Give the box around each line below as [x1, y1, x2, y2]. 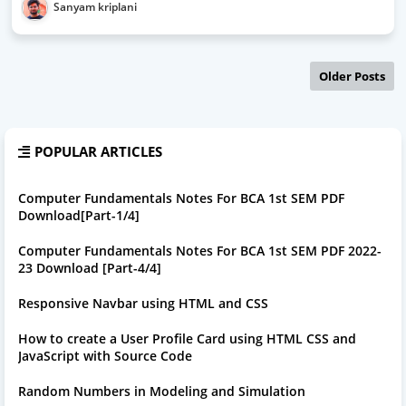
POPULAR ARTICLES [34, 142, 162, 160]
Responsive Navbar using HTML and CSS [18, 295, 268, 312]
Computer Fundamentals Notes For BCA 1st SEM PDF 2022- [18, 242, 382, 259]
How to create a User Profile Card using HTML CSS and [18, 330, 356, 347]
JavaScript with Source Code [18, 347, 192, 364]
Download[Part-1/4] [18, 207, 140, 224]
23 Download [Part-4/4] [18, 259, 161, 276]
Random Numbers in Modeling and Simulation [18, 382, 305, 400]
